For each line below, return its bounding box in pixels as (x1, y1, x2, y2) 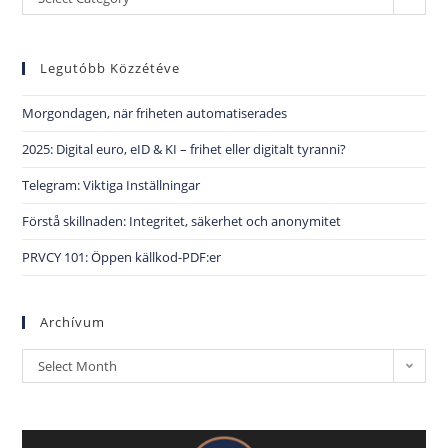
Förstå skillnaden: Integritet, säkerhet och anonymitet (22, 211, 342, 230)
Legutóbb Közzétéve (40, 58, 181, 77)
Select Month (38, 356, 118, 375)
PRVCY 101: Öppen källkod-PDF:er (22, 247, 222, 266)
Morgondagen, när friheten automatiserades (22, 103, 288, 122)
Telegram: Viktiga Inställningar (22, 175, 201, 194)
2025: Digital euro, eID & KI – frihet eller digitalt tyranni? (22, 139, 347, 158)
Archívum (40, 312, 106, 331)
